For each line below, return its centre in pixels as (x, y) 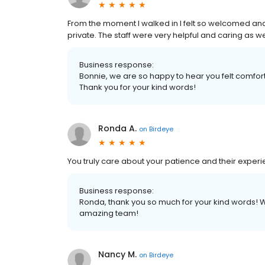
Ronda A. (117, 129)
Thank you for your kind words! (138, 88)
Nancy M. (117, 255)
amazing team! (109, 214)
